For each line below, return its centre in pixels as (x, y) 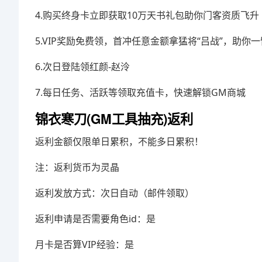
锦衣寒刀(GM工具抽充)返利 (114, 119)
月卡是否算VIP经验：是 (85, 244)
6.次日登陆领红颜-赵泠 (82, 67)
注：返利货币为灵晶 (77, 167)
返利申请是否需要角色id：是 (95, 219)
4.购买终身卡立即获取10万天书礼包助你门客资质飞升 (147, 15)
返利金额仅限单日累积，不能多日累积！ (119, 142)
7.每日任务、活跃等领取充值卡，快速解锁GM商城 (140, 92)
